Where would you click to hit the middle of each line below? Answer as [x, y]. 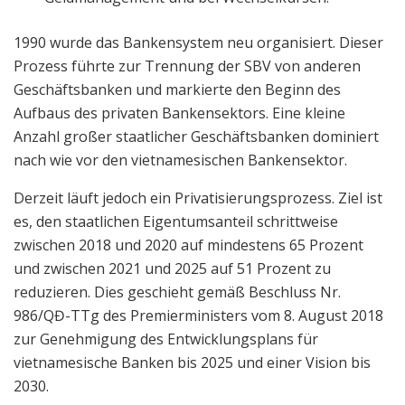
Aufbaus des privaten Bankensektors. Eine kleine [179, 113]
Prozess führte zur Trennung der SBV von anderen [187, 66]
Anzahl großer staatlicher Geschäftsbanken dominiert [196, 136]
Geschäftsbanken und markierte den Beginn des [177, 89]
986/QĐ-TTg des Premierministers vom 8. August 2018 [198, 315]
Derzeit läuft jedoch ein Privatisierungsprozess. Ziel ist [198, 198]
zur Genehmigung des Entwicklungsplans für [166, 339]
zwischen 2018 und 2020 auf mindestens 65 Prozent [188, 245]
